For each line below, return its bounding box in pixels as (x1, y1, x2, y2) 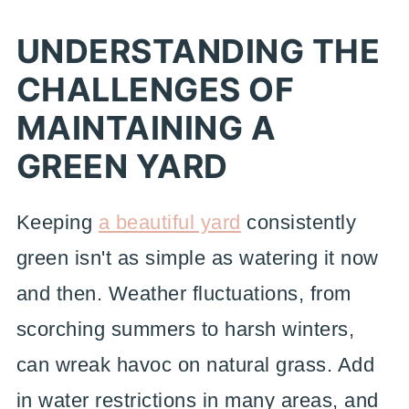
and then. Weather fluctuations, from (16, 282, 351, 305)
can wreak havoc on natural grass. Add (16, 353, 375, 376)
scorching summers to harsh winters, (16, 318, 355, 341)
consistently (240, 211, 357, 234)
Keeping (16, 211, 99, 234)
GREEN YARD (16, 146, 228, 186)
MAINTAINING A (16, 108, 277, 148)
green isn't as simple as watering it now (16, 246, 379, 269)
